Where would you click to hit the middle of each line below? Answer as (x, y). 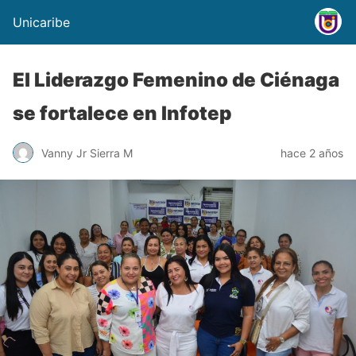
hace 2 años (312, 153)
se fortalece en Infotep (122, 113)
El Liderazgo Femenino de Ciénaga (176, 80)
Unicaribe (41, 22)
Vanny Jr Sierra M (87, 153)
